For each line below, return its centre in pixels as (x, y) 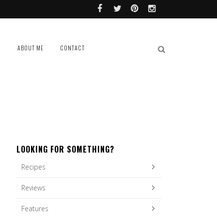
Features (35, 209)
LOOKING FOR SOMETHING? (65, 149)
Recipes (33, 167)
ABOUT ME (30, 48)
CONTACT (73, 48)
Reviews (33, 188)
